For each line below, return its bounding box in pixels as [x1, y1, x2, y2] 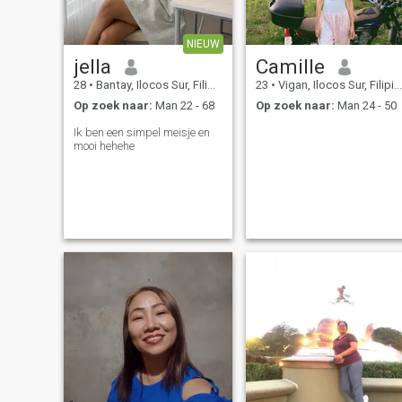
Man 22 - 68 [152, 98, 214, 112]
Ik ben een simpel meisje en [73, 125, 210, 139]
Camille [255, 55, 325, 79]
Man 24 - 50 [334, 98, 397, 112]
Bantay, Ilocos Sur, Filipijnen [92, 78, 207, 92]
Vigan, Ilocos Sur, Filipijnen [275, 78, 394, 92]
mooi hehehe [73, 138, 135, 153]
